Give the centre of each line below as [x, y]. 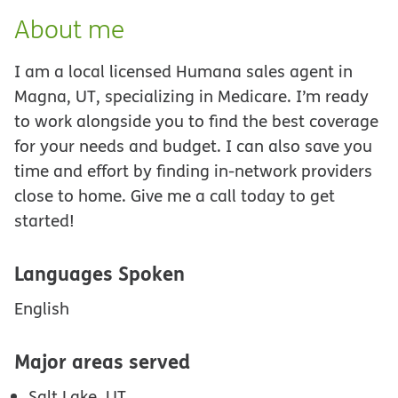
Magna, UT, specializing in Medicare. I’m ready [191, 96]
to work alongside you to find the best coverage [196, 120]
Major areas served [102, 360]
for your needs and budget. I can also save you [193, 145]
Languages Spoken [99, 272]
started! [44, 220]
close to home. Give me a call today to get [175, 195]
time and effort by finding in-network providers [193, 170]
